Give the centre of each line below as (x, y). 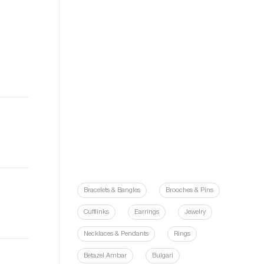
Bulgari (163, 256)
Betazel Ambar (105, 256)
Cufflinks (96, 212)
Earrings (147, 212)
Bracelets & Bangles (112, 191)
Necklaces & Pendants (116, 234)
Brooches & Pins (189, 191)
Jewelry (195, 212)
